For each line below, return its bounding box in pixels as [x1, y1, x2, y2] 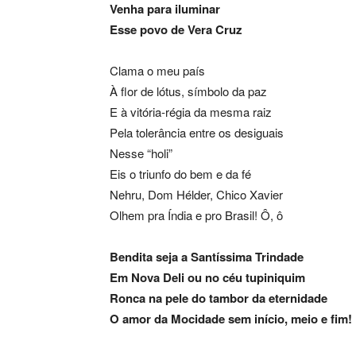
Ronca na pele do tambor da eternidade [110, 289, 327, 308]
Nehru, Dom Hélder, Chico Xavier [110, 186, 283, 203]
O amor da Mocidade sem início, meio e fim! [110, 310, 352, 328]
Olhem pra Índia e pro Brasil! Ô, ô [110, 207, 283, 224]
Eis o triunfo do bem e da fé [110, 165, 251, 183]
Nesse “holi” [110, 145, 172, 162]
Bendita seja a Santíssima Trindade [110, 248, 304, 266]
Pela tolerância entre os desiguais [110, 124, 284, 141]
